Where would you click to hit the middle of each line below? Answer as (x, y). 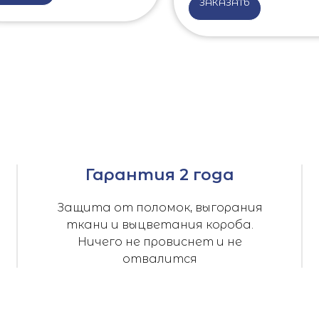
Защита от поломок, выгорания (159, 207)
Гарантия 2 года (159, 174)
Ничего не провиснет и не (159, 241)
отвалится (159, 258)
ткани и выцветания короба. (159, 224)
